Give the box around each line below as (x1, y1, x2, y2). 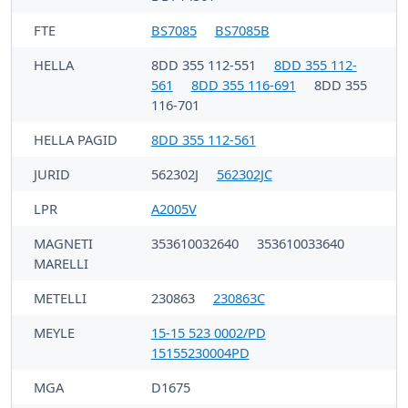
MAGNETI (34, 233, 93, 252)
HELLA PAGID (34, 129, 117, 148)
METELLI (34, 288, 87, 307)
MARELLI (34, 253, 88, 272)
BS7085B (214, 20, 270, 39)
